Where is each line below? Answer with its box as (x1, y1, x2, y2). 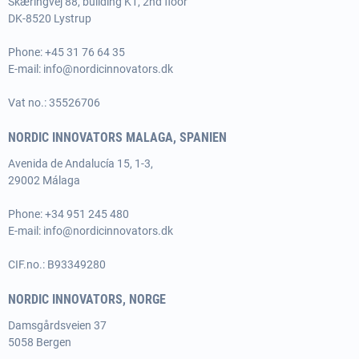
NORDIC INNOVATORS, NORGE (8, 292, 166, 307)
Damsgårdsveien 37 (8, 319, 107, 332)
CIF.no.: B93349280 (8, 258, 106, 271)
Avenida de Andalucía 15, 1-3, (8, 157, 155, 170)
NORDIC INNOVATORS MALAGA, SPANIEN (8, 130, 227, 145)
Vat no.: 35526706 (8, 96, 100, 109)
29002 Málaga (8, 174, 80, 187)
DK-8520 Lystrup (8, 12, 91, 25)
